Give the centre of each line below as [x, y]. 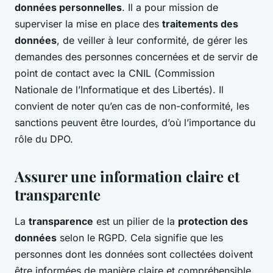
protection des [213, 221]
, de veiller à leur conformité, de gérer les [152, 40]
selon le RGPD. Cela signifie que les [140, 237]
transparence [61, 221]
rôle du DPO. [44, 139]
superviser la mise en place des [88, 23]
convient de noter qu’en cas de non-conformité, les [132, 106]
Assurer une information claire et [127, 176]
